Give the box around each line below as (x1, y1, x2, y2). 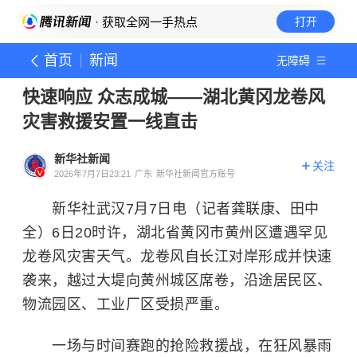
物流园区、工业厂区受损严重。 (22, 296, 229, 312)
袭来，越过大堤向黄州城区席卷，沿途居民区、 (22, 273, 332, 288)
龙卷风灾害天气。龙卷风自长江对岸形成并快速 (22, 249, 332, 265)
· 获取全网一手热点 (92, 15, 198, 29)
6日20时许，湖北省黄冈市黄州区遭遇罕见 (52, 225, 328, 241)
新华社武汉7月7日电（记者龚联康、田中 (22, 201, 320, 217)
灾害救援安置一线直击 (22, 112, 198, 131)
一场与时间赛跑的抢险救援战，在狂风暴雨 (22, 338, 332, 354)
